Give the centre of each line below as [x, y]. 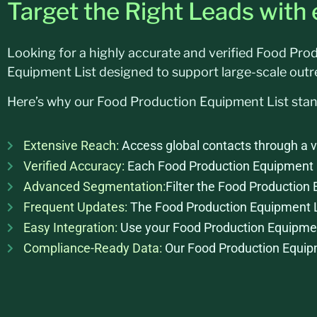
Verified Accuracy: [75, 166]
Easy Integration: [70, 228]
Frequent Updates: [75, 207]
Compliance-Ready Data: [92, 248]
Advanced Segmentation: [94, 187]
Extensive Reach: [71, 146]
